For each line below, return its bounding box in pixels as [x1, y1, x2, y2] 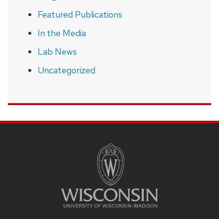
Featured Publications [37, 8, 122, 20]
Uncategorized [37, 64, 95, 76]
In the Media [37, 27, 86, 39]
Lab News [37, 45, 77, 57]
